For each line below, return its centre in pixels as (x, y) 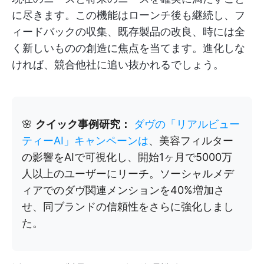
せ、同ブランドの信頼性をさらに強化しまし (128, 206)
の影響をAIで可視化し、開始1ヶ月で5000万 (127, 157)
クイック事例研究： (83, 124)
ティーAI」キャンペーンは (85, 140)
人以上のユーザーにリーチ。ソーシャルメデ (128, 173)
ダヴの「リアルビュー (185, 124)
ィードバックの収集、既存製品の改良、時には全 (128, 31)
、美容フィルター (191, 140)
